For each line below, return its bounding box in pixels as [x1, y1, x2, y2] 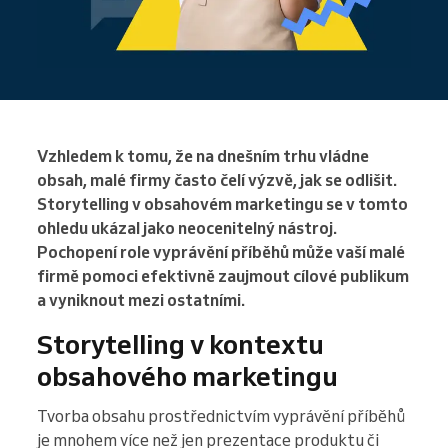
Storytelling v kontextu [37, 327, 324, 362]
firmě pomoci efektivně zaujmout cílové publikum [37, 266, 409, 287]
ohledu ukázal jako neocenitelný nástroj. [37, 218, 337, 239]
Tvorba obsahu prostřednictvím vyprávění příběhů [37, 406, 405, 427]
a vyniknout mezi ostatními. [37, 290, 245, 311]
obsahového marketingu [37, 359, 338, 394]
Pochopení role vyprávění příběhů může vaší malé [37, 242, 405, 263]
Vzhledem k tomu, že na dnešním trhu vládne [37, 146, 369, 167]
